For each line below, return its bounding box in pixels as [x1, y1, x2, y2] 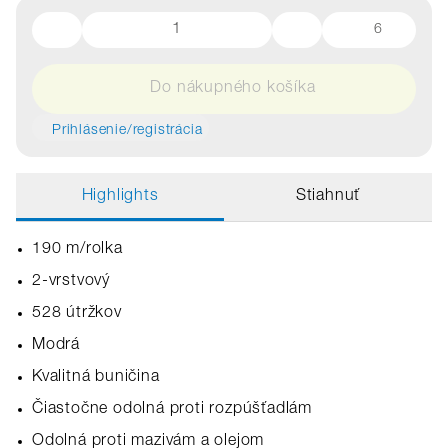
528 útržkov [32, 306, 122, 322]
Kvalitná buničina [32, 370, 160, 386]
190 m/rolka [32, 242, 123, 258]
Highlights [81, 189, 159, 205]
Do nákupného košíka [150, 81, 316, 97]
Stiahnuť [295, 189, 361, 205]
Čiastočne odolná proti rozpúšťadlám [32, 402, 312, 418]
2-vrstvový [32, 274, 110, 290]
